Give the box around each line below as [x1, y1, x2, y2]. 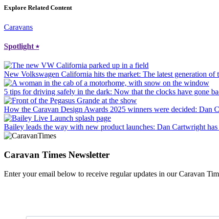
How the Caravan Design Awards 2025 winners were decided [4, 105, 195, 114]
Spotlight [4, 42, 36, 50]
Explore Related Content [4, 4, 72, 12]
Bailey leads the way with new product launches [4, 123, 153, 131]
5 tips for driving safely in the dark [4, 88, 110, 96]
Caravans [4, 22, 33, 31]
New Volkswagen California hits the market [4, 70, 139, 79]
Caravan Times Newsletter [4, 149, 109, 160]
